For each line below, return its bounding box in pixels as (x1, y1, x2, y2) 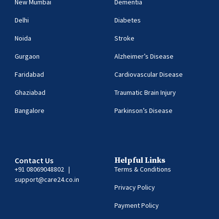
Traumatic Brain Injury (114, 88, 176, 97)
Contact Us (15, 155, 53, 165)
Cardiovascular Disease (114, 69, 183, 79)
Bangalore (15, 106, 44, 115)
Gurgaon (15, 51, 40, 61)
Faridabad (15, 69, 44, 79)
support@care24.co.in (15, 175, 79, 184)
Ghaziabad (15, 88, 45, 97)
